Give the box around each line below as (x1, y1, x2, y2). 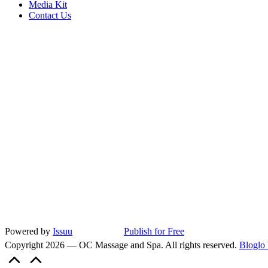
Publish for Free (124, 226, 184, 237)
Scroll (45, 250, 67, 261)
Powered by (5, 226, 53, 237)
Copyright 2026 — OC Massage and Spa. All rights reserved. (5, 240, 239, 251)
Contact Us (29, 10, 71, 21)
